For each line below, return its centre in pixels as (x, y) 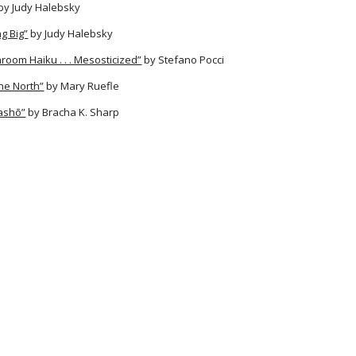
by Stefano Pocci (183, 60)
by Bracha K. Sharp (73, 112)
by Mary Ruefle (82, 86)
